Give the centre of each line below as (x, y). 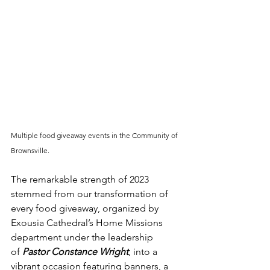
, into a (144, 252)
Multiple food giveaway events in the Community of (95, 136)
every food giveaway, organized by (86, 209)
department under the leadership (83, 237)
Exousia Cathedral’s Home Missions (88, 223)
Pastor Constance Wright (75, 252)
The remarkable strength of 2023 (81, 180)
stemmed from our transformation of (91, 194)
